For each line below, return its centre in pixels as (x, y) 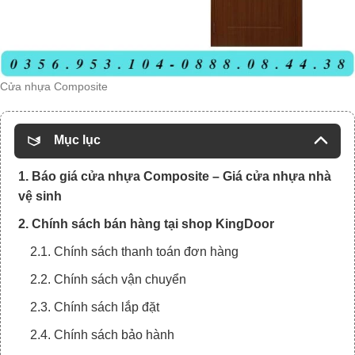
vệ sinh (40, 197)
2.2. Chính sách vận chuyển (108, 280)
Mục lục (77, 140)
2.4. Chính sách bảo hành (102, 335)
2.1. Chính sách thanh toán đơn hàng (134, 252)
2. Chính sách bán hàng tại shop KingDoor (146, 224)
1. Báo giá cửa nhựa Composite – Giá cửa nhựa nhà (175, 177)
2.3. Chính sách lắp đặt (95, 307)
